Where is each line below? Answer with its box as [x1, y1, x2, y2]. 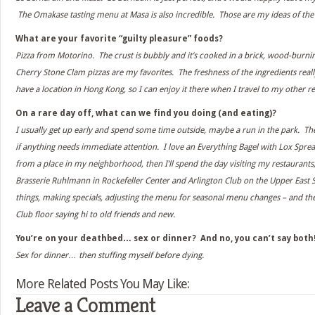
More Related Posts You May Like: [15, 276, 189, 291]
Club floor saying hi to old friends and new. [15, 210, 175, 219]
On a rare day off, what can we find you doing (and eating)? [15, 108, 276, 118]
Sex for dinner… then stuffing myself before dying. [15, 250, 204, 260]
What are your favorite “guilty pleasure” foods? [15, 34, 223, 44]
